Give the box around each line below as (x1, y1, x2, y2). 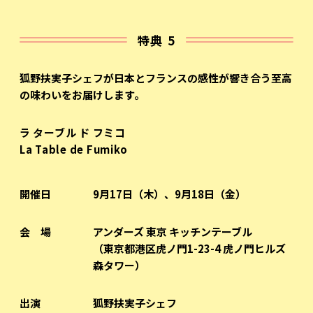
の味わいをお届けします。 (19, 87, 145, 102)
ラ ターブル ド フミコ (19, 124, 126, 140)
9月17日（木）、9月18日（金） (92, 186, 246, 201)
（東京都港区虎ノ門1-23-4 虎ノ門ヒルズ (92, 240, 286, 256)
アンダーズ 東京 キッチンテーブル (92, 224, 252, 239)
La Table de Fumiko (19, 141, 128, 156)
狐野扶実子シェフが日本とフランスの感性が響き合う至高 (19, 70, 292, 85)
